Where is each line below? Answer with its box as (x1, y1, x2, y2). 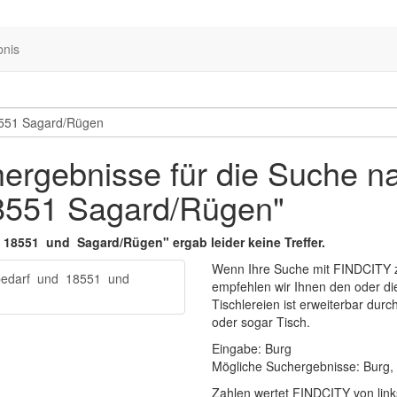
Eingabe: (212, 339, 265, 357)
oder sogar (212, 313, 276, 331)
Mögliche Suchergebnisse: (212, 357, 363, 375)
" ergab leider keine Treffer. (163, 233, 325, 251)
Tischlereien (212, 295, 280, 313)
